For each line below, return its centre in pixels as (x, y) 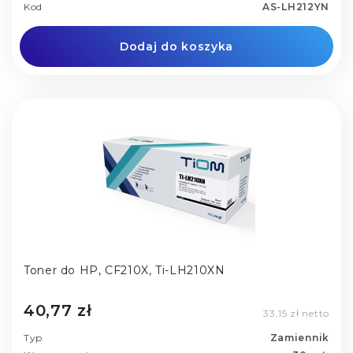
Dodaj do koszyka (176, 47)
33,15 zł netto (296, 313)
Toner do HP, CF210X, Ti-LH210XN (124, 271)
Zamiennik (299, 337)
